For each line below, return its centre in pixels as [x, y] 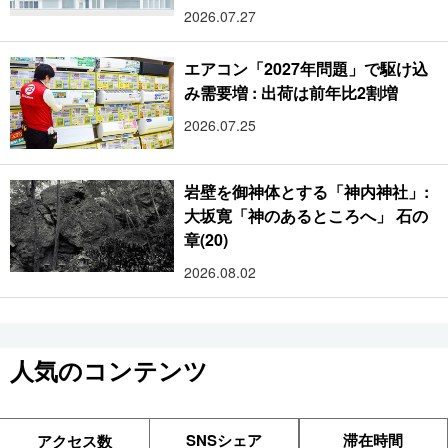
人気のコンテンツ [109, 370]
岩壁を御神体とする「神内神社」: [307, 192]
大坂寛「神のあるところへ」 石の [306, 216]
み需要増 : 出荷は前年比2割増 [291, 92]
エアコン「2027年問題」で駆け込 [306, 68]
